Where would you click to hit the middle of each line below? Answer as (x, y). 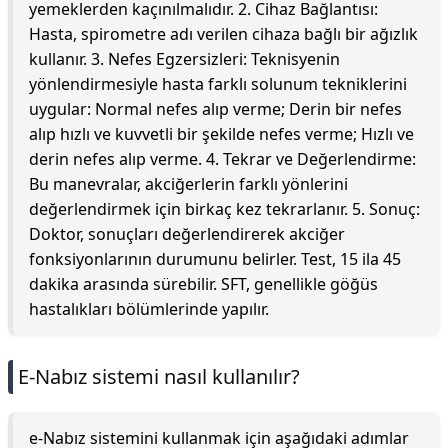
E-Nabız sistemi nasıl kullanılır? (159, 376)
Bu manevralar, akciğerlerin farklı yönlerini (188, 184)
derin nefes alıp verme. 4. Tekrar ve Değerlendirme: (222, 159)
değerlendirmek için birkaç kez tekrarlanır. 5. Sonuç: (224, 209)
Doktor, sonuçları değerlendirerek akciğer (187, 234)
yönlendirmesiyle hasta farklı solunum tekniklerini (218, 84)
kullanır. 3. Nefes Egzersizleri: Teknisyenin (184, 59)
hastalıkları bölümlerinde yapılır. (149, 309)
